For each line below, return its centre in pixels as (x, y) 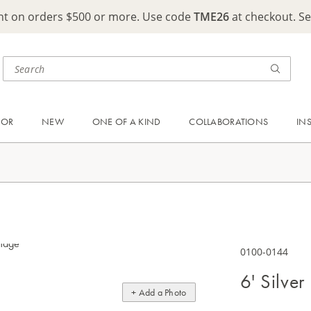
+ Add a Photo (159, 292)
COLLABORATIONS (229, 121)
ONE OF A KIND (126, 121)
